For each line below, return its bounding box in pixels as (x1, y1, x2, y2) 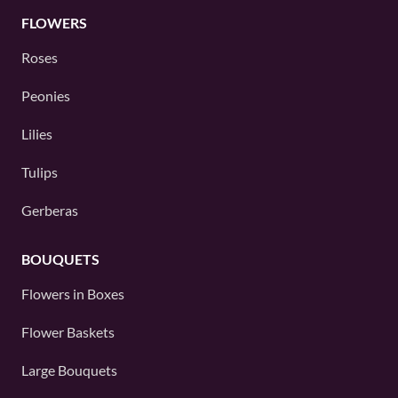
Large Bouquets (21, 362, 117, 378)
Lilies (21, 125, 52, 142)
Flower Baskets (21, 323, 115, 340)
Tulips (21, 163, 58, 180)
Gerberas (21, 202, 78, 219)
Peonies (21, 87, 70, 104)
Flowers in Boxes (21, 285, 124, 302)
